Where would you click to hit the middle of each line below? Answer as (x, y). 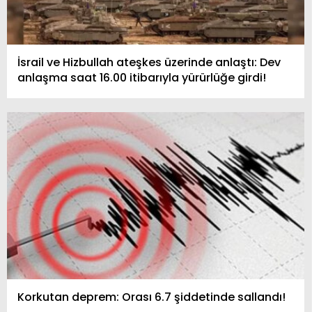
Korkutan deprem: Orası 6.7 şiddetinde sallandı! (151, 297)
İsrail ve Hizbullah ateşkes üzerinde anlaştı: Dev (149, 62)
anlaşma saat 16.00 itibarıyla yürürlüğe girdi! (142, 77)
